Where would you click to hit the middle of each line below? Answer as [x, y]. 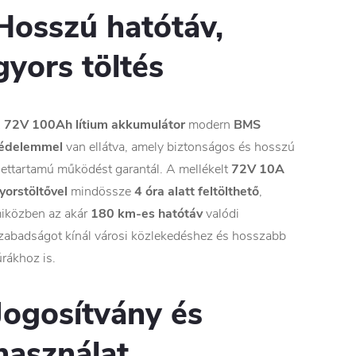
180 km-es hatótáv [147, 213]
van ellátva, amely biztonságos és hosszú [179, 147]
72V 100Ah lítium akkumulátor [95, 124]
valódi [221, 213]
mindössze [101, 191]
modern [209, 124]
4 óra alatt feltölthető [197, 191]
